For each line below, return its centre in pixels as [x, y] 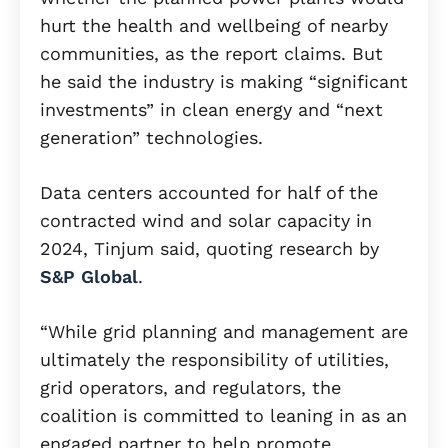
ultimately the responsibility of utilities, [214, 360]
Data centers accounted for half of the [209, 193]
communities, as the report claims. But [211, 54]
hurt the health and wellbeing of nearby [214, 26]
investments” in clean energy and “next [211, 110]
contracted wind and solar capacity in [206, 221]
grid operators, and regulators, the [190, 388]
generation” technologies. [151, 138]
